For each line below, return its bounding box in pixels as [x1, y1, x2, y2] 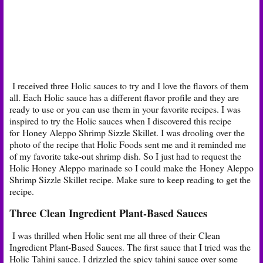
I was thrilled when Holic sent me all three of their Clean [9, 228, 220, 241]
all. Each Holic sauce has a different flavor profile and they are [9, 91, 239, 104]
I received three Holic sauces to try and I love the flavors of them [9, 79, 248, 92]
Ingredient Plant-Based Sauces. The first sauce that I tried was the [9, 240, 251, 253]
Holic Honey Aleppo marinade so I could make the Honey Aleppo [9, 161, 254, 174]
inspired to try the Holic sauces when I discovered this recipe [9, 114, 231, 127]
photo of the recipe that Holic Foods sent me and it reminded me [9, 138, 246, 151]
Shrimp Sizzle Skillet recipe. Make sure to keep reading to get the [9, 173, 251, 186]
